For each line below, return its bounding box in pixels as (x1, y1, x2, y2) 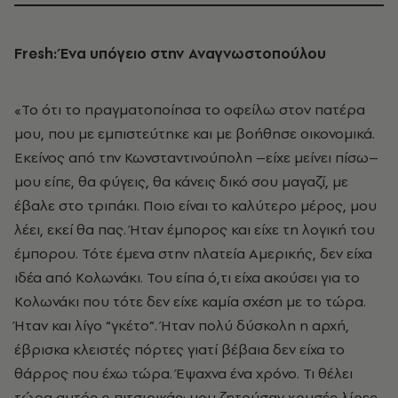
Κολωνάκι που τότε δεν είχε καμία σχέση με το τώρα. (14, 291, 366, 312)
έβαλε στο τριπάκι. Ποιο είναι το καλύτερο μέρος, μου (14, 195, 377, 216)
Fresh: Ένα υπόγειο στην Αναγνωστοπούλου (22, 44, 326, 64)
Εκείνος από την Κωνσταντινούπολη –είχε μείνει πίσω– (14, 147, 378, 168)
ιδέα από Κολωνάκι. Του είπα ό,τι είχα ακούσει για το (14, 267, 360, 288)
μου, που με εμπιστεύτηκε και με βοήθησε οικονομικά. (14, 123, 375, 144)
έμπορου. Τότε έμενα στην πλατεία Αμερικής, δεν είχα (14, 243, 372, 264)
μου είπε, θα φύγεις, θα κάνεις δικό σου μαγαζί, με (14, 171, 348, 192)
